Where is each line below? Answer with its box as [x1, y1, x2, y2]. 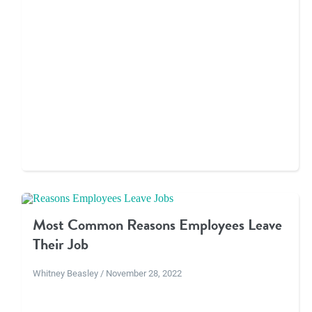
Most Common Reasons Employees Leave [32, 213, 282, 237]
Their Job [32, 233, 88, 256]
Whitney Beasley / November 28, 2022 [32, 267, 182, 279]
